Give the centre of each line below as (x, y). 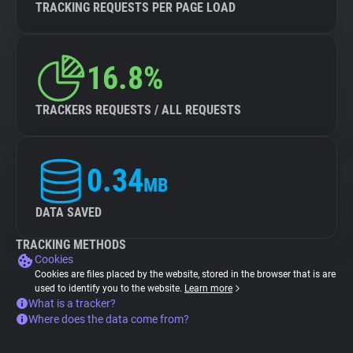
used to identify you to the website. (110, 288)
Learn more (208, 288)
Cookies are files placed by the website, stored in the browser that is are (185, 274)
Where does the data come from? (109, 319)
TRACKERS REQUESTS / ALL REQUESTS (138, 110)
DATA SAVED (69, 212)
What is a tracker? (72, 303)
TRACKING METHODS (71, 245)
